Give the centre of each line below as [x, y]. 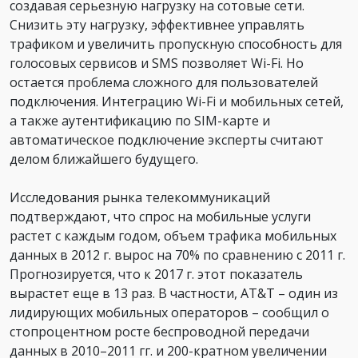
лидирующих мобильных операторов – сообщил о [169, 312]
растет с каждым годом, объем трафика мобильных [173, 235]
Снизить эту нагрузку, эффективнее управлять [157, 24]
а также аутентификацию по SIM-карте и [140, 120]
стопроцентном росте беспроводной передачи [159, 331]
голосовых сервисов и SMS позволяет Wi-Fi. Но [157, 63]
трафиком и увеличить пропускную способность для [176, 44]
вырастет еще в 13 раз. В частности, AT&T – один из [174, 293]
